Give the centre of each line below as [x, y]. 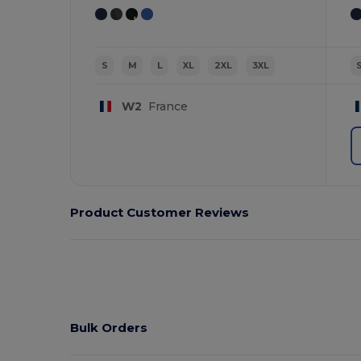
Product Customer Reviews [160, 212]
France [164, 106]
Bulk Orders [109, 327]
